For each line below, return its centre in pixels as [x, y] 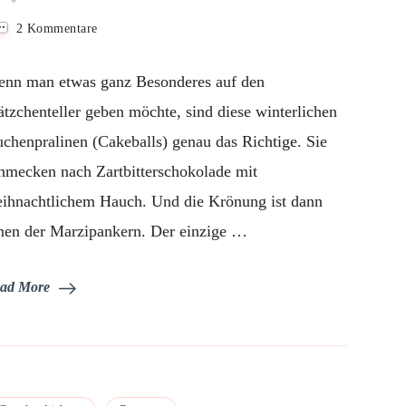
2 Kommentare [57, 29]
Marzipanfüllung [143, 85]
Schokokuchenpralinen [159, 47]
